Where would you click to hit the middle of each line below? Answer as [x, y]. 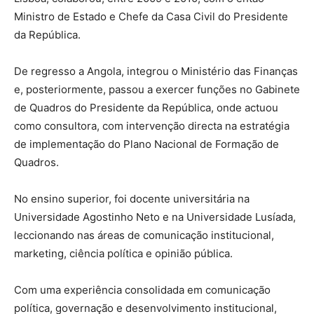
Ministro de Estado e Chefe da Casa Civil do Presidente [151, 16]
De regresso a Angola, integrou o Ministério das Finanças [156, 71]
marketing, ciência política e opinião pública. [123, 253]
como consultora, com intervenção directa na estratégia [152, 125]
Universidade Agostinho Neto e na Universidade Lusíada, [155, 217]
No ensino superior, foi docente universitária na [132, 198]
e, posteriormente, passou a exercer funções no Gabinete [157, 89]
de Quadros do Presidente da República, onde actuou [146, 107]
